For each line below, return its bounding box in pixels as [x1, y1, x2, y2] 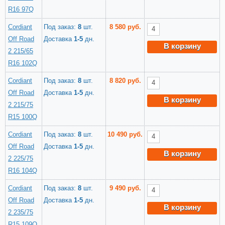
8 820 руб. [109, 77, 141, 85]
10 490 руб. [107, 131, 143, 139]
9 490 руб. [109, 184, 141, 192]
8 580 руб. [109, 23, 141, 31]
